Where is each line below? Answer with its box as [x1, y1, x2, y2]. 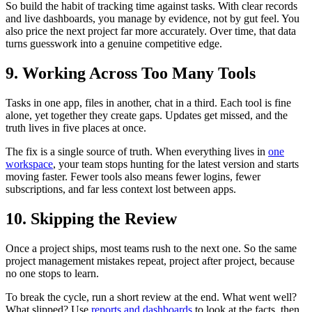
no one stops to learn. [6, 267, 99, 279]
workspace [6, 158, 53, 171]
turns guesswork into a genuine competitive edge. [6, 38, 222, 50]
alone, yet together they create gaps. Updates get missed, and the [6, 109, 288, 122]
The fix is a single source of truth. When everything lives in [6, 146, 268, 158]
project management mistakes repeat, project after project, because [6, 254, 295, 267]
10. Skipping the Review [6, 210, 177, 228]
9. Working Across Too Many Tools [6, 64, 256, 83]
